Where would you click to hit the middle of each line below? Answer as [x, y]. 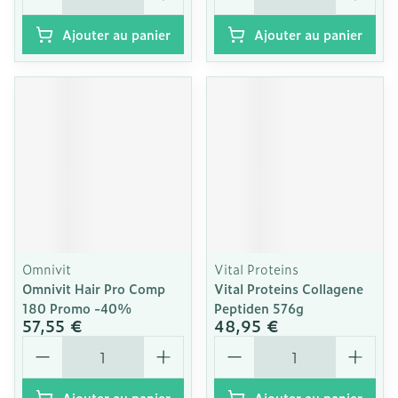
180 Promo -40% [77, 308]
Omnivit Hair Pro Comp [94, 288]
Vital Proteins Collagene [289, 288]
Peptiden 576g [259, 308]
